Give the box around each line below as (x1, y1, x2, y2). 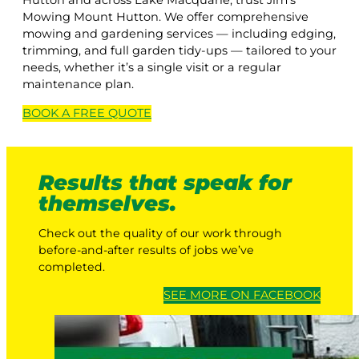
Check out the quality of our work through (38, 225, 282, 240)
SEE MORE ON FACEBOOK (163, 287, 321, 302)
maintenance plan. (22, 77, 134, 92)
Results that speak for (38, 169, 292, 196)
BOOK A (22, 105, 73, 120)
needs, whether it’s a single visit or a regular (22, 60, 281, 75)
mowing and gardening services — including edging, (22, 26, 336, 42)
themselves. (38, 190, 176, 216)
